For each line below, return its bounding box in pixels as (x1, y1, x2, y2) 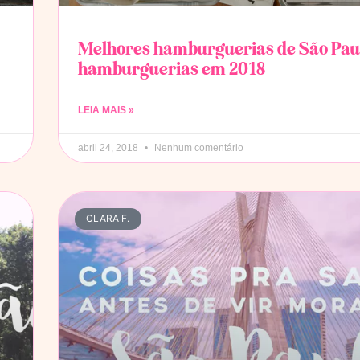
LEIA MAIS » (78, 104, 134, 117)
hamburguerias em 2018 (78, 57, 265, 80)
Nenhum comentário (152, 142, 243, 154)
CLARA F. (86, 212, 130, 225)
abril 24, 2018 (78, 142, 141, 154)
